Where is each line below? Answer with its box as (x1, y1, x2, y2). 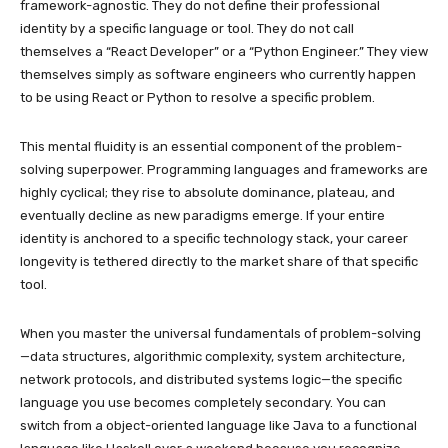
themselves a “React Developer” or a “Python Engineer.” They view (20, 43, 428, 59)
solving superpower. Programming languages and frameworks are (20, 161, 428, 177)
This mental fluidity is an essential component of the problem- (20, 138, 402, 154)
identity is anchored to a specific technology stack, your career (20, 230, 408, 246)
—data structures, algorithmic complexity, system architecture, (20, 348, 405, 364)
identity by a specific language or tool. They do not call (20, 20, 354, 36)
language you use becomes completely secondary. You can (20, 394, 386, 410)
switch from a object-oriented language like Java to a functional (20, 417, 417, 433)
